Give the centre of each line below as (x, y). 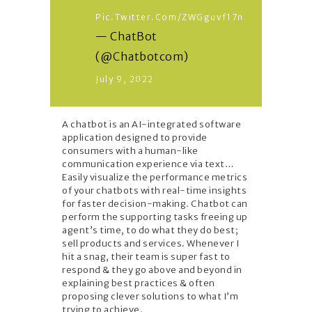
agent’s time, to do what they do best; (150, 230)
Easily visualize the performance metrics (155, 177)
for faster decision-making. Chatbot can (155, 203)
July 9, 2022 (125, 79)
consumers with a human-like (130, 150)
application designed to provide (135, 137)
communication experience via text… (148, 164)
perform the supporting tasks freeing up (155, 217)
